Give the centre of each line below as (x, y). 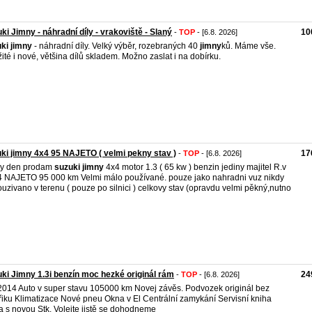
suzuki (67, 167)
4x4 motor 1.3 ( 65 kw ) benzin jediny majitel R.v (195, 167)
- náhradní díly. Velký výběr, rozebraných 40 (116, 46)
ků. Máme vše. (249, 46)
